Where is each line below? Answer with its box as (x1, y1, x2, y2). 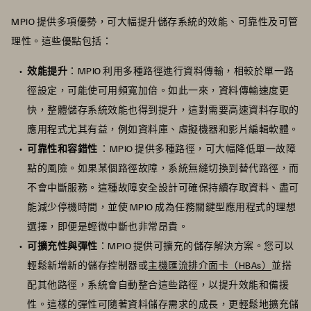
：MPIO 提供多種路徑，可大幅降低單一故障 (99, 142, 296, 155)
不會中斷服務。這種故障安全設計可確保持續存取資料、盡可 (27, 181, 299, 194)
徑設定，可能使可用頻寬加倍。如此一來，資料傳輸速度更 (27, 84, 289, 96)
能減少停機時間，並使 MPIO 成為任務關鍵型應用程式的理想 (27, 201, 296, 213)
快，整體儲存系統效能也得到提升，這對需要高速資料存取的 (27, 103, 299, 116)
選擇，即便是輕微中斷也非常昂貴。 (27, 220, 188, 233)
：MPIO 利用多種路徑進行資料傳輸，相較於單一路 (67, 65, 294, 77)
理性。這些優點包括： (11, 35, 112, 47)
